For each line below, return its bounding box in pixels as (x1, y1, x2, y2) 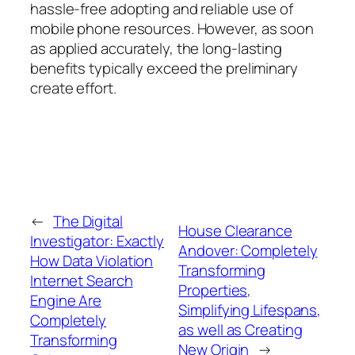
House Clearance (178, 220, 292, 242)
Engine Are (30, 289, 102, 311)
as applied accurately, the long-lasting (30, 37, 283, 59)
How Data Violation (30, 250, 154, 271)
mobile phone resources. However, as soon (30, 17, 314, 39)
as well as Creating (178, 319, 303, 341)
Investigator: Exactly (30, 230, 164, 251)
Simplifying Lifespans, (178, 300, 322, 321)
